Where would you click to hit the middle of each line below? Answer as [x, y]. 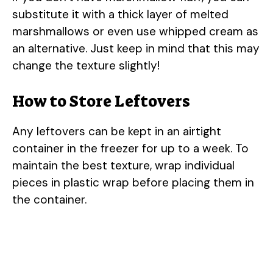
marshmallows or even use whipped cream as [135, 32]
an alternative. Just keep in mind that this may [136, 49]
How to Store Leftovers [101, 101]
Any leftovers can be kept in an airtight [117, 131]
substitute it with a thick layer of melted [120, 15]
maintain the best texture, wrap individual [123, 165]
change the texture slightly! [86, 66]
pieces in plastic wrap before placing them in [133, 182]
